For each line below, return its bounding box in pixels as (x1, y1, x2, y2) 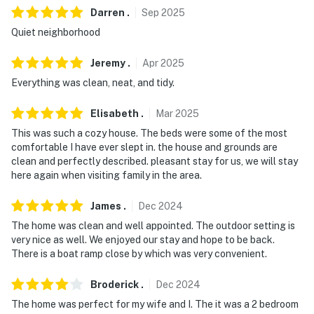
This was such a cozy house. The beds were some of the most (11, 127, 287, 139)
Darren (90, 6, 125, 18)
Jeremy (90, 57, 125, 69)
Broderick (90, 278, 139, 290)
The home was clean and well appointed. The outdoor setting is (11, 219, 295, 231)
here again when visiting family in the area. (11, 169, 202, 181)
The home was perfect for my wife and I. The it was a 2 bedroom (11, 298, 299, 310)
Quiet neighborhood (11, 26, 100, 38)
